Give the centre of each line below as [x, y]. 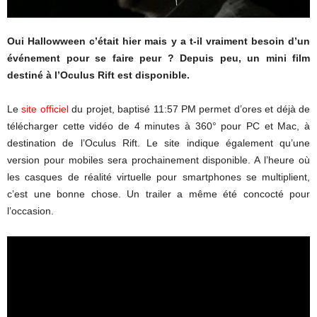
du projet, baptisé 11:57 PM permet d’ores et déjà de [189, 109]
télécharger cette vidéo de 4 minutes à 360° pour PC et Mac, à [158, 126]
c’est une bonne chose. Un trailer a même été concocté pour [158, 194]
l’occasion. [30, 211]
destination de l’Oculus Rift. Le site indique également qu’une [158, 143]
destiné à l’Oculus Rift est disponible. [98, 75]
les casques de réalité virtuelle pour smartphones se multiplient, [158, 177]
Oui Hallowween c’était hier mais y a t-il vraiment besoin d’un [158, 41]
